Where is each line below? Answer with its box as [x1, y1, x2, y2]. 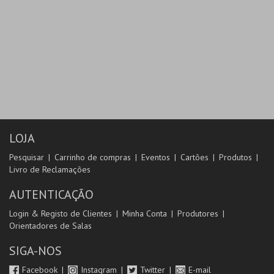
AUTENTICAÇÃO [9, 187, 94, 202]
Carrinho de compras [54, 152, 131, 163]
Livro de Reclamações [9, 164, 91, 175]
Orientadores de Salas [9, 220, 92, 231]
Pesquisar [9, 152, 44, 163]
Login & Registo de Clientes [9, 208, 112, 219]
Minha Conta [122, 208, 167, 219]
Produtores [177, 208, 218, 219]
